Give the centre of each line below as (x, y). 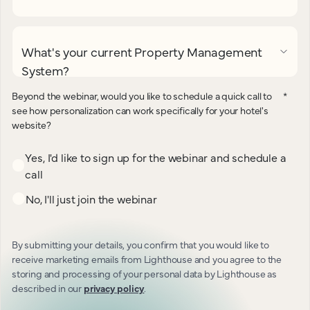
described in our (48, 288)
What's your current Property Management (142, 52)
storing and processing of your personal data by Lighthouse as (145, 273)
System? (45, 70)
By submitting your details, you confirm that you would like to (140, 244)
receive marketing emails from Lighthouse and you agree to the (147, 259)
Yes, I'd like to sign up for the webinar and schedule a (156, 157)
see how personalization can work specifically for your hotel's (140, 110)
